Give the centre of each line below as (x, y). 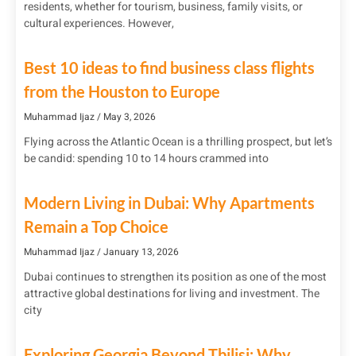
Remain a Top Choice (96, 226)
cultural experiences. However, (99, 23)
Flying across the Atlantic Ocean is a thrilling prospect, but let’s (178, 141)
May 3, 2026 (128, 116)
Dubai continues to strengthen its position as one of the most (175, 277)
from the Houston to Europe (122, 91)
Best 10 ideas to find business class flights (169, 67)
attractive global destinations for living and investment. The (172, 293)
